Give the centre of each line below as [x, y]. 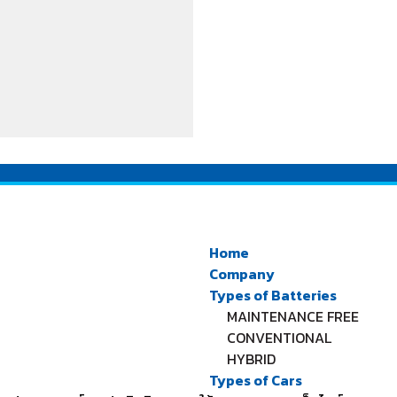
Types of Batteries [273, 296]
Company [242, 274]
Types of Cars [256, 381]
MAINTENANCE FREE [293, 317]
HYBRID [251, 359]
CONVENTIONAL [279, 338]
